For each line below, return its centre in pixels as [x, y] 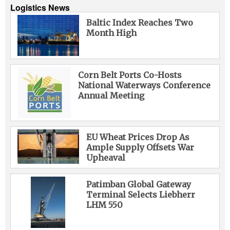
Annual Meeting [111, 95]
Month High [111, 33]
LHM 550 [104, 205]
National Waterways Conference [144, 85]
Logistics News [40, 7]
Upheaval [106, 157]
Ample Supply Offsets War [140, 147]
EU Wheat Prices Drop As [138, 137]
